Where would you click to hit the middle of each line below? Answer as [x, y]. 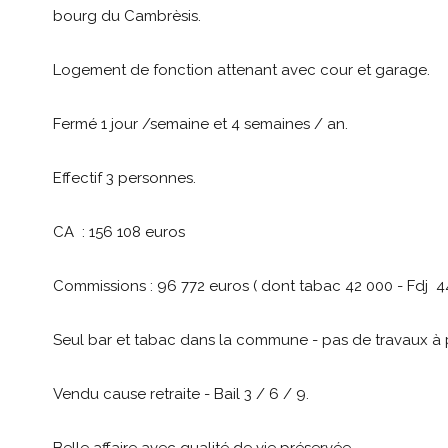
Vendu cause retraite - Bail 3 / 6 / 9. [180, 394]
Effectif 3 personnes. [124, 178]
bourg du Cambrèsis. [126, 16]
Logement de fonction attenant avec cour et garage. [241, 70]
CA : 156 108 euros [118, 232]
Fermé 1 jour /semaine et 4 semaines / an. [200, 124]
